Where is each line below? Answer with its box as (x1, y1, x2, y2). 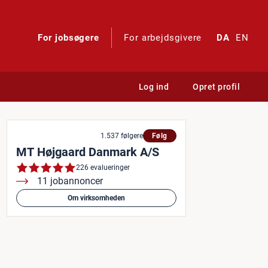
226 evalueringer (76, 163, 130, 172)
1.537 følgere (100, 131, 143, 140)
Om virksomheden (68, 194, 125, 202)
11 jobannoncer (37, 175, 103, 187)
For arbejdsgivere (124, 32, 202, 43)
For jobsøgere (38, 32, 100, 43)
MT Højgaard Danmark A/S (16, 145, 159, 159)
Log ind (138, 82, 169, 92)
